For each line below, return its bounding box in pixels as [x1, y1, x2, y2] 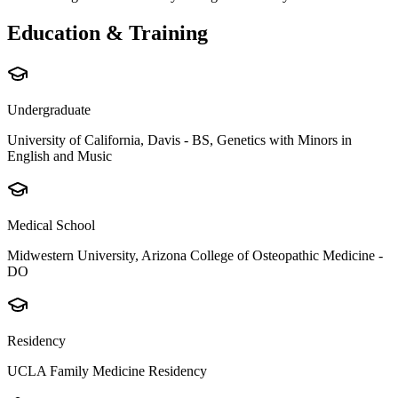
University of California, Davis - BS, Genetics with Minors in [7, 131, 352, 147]
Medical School [7, 217, 95, 233]
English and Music [7, 147, 112, 163]
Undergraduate [7, 101, 91, 117]
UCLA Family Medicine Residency [7, 362, 207, 378]
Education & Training [7, 20, 208, 44]
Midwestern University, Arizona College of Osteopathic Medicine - [7, 247, 383, 263]
